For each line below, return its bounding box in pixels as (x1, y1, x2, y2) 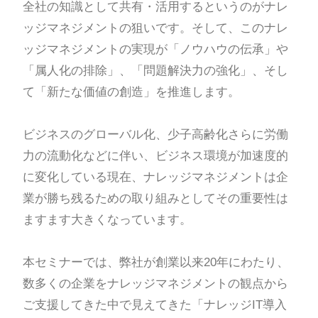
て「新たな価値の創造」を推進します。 (22, 84, 240, 99)
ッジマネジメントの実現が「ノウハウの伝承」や (22, 42, 288, 56)
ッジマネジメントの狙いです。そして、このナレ (22, 21, 288, 35)
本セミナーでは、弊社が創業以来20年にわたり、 (22, 255, 289, 269)
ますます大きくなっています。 (22, 212, 192, 226)
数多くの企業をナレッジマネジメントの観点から (22, 276, 288, 290)
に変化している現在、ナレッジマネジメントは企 (22, 170, 288, 184)
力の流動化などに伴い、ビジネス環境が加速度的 (22, 148, 288, 163)
